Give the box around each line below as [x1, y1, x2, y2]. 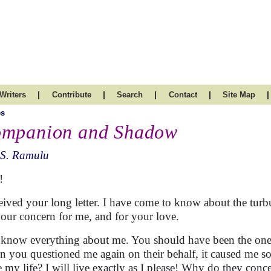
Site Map [223, 90, 255, 99]
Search [117, 90, 143, 99]
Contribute [51, 90, 91, 99]
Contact [168, 90, 197, 99]
